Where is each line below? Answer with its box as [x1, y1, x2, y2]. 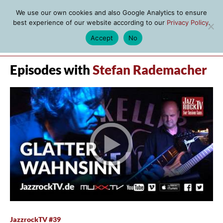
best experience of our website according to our [12, 18, 167, 26]
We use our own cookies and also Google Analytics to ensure [16, 8, 207, 16]
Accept [91, 33, 113, 42]
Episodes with [10, 62, 93, 77]
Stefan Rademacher [93, 62, 207, 77]
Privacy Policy [166, 18, 209, 26]
